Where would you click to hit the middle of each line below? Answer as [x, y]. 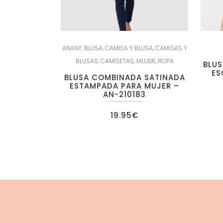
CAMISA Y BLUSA [129, 48]
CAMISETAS [117, 61]
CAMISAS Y [171, 48]
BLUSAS [87, 61]
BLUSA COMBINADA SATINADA [124, 77]
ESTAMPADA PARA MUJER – [125, 86]
